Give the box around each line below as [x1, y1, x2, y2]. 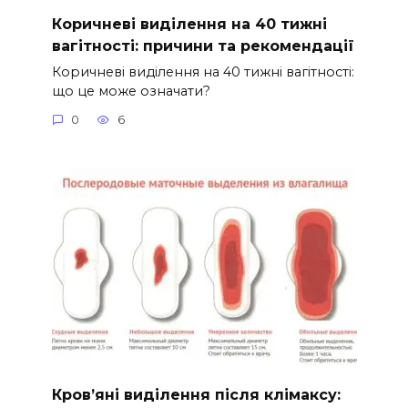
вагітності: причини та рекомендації [51, 36, 354, 55]
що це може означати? [51, 82, 210, 99]
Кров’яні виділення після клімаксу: [51, 385, 341, 403]
